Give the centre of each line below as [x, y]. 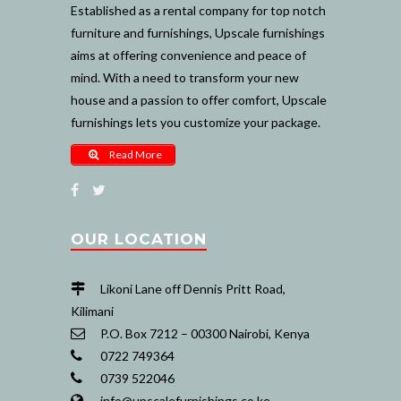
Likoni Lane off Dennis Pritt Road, [192, 288]
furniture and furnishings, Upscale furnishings [198, 32]
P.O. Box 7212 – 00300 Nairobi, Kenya [204, 333]
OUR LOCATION [139, 239]
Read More [135, 154]
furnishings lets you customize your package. [196, 122]
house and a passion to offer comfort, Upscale [199, 99]
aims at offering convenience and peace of [188, 55]
